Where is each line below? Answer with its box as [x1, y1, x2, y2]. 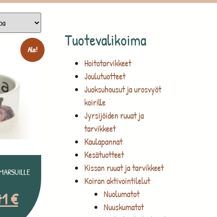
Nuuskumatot [104, 201, 144, 213]
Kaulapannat [84, 135, 123, 148]
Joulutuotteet [84, 70, 126, 82]
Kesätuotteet [84, 148, 124, 161]
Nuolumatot [104, 187, 140, 200]
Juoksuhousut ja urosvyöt [84, 83, 162, 95]
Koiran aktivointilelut [84, 174, 151, 187]
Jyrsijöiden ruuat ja [84, 109, 144, 122]
